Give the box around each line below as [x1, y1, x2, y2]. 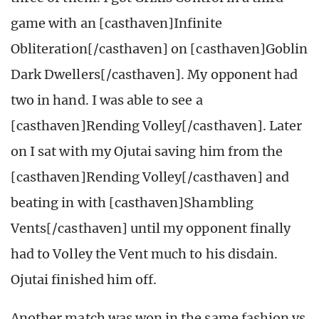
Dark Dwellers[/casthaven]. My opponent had [11, 66, 298, 83]
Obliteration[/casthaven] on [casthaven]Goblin [11, 40, 308, 57]
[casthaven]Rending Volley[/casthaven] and [11, 168, 290, 185]
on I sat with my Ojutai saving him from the [11, 142, 283, 159]
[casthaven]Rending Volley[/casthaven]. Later [11, 117, 303, 134]
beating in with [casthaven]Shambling [11, 194, 253, 211]
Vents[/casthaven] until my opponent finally [11, 219, 291, 236]
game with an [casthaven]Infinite [11, 14, 222, 31]
